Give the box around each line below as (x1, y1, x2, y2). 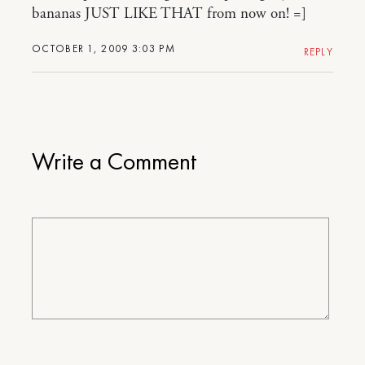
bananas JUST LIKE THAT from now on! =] (32, 4, 306, 24)
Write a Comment (32, 146, 196, 177)
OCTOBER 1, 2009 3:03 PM (32, 42, 175, 55)
